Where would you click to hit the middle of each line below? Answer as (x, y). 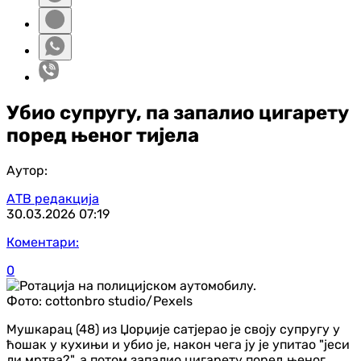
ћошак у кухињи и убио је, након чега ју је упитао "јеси (178, 344)
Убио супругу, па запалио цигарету (178, 112)
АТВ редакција (53, 198)
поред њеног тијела (103, 135)
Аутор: (27, 170)
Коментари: (43, 242)
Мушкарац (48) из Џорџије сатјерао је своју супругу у (173, 329)
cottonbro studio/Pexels (119, 301)
